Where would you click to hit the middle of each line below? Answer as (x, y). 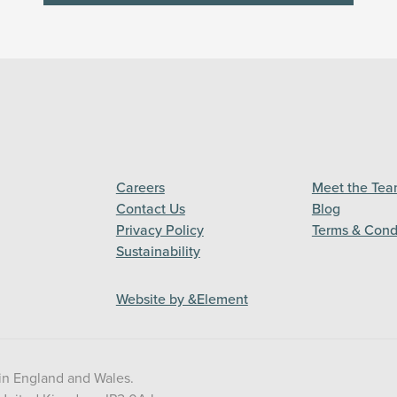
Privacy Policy (160, 230)
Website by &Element (182, 300)
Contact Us (150, 209)
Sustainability (158, 252)
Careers (140, 188)
